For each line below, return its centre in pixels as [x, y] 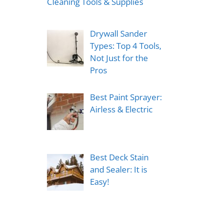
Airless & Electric [121, 109]
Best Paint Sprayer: [126, 97]
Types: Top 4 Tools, [125, 45]
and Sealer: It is [118, 170]
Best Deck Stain [119, 157]
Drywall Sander [118, 33]
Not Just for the [119, 58]
